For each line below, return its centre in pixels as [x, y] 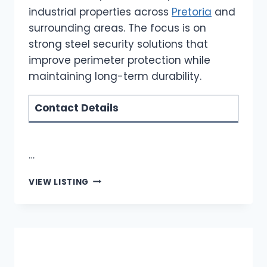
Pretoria [192, 12]
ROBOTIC [109, 179]
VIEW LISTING [59, 182]
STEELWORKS [119, 191]
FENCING [108, 229]
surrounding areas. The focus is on [117, 28]
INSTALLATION [121, 241]
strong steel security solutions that [118, 44]
